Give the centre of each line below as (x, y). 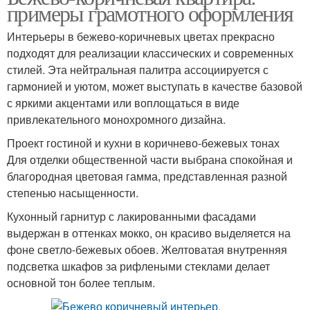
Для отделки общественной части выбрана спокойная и (150, 159)
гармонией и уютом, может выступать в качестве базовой (155, 86)
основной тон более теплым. (81, 283)
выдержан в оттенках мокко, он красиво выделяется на (149, 233)
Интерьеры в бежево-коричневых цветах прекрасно (141, 36)
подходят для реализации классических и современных (150, 53)
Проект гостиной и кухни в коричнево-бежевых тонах (143, 143)
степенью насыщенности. (73, 193)
